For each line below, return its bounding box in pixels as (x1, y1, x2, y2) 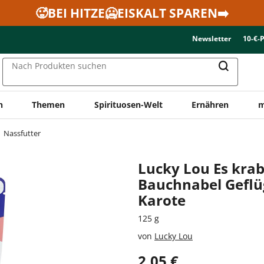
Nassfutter (4, 127, 41, 138)
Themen (32, 98, 65, 110)
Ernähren (192, 98, 229, 110)
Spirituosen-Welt (94, 98, 163, 110)
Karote (138, 190, 186, 210)
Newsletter (192, 34, 231, 44)
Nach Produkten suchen (12, 60, 107, 72)
